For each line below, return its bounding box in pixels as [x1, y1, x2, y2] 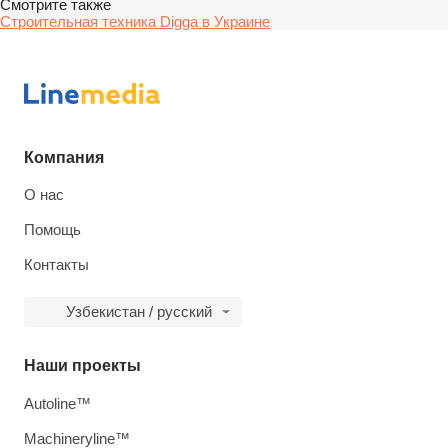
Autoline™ [24, 395, 91, 413]
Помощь [24, 221, 81, 239]
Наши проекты [24, 357, 141, 375]
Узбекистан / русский [66, 303, 212, 321]
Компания [24, 149, 104, 167]
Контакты [24, 256, 89, 274]
